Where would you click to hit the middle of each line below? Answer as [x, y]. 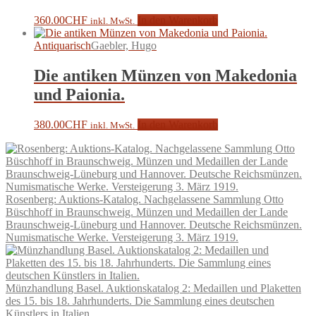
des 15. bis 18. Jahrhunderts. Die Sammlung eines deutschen [140, 301]
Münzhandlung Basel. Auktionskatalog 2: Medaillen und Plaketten [153, 288]
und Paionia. [79, 95]
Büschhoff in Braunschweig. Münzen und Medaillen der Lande [147, 212]
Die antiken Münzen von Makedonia [165, 76]
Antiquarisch [62, 46]
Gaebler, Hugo [124, 46]
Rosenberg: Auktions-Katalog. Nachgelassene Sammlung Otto [145, 199]
